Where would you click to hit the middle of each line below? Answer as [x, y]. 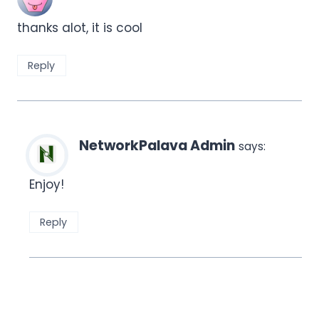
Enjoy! [47, 184]
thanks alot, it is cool [80, 28]
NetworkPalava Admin [157, 146]
